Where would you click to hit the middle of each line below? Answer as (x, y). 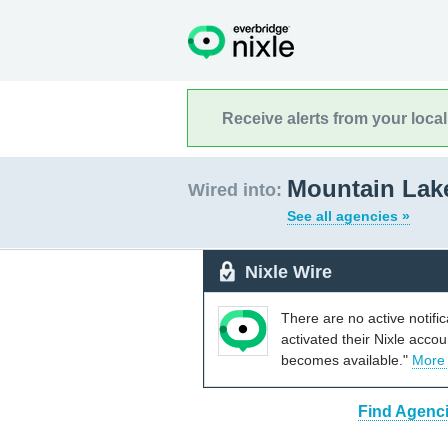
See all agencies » (348, 216)
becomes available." (346, 359)
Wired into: (235, 190)
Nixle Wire (288, 271)
